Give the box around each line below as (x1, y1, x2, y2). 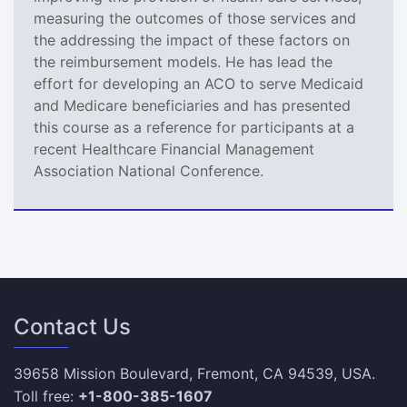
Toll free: (14, 386, 78, 405)
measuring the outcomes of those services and (34, 8, 356, 27)
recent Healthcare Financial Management (34, 139, 314, 158)
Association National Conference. (34, 161, 263, 180)
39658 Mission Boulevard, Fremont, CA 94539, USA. (14, 363, 375, 382)
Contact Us (14, 313, 131, 340)
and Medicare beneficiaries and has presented (34, 95, 351, 114)
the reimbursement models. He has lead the (34, 52, 333, 71)
